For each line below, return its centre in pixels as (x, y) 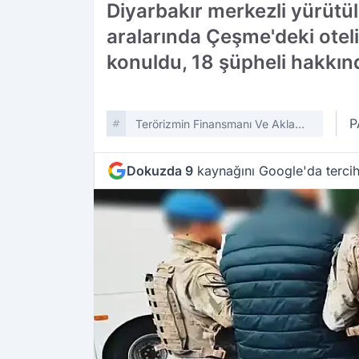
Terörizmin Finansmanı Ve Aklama (223, 124)
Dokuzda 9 (160, 171)
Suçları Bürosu (172, 140)
